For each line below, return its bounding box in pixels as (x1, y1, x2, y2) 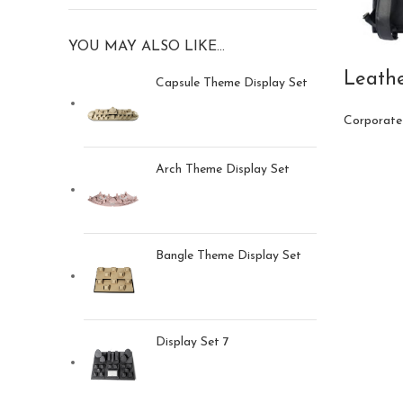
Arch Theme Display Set (156, 163, 290, 176)
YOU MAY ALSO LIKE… (68, 40, 225, 54)
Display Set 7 (156, 336, 229, 349)
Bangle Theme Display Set (156, 249, 301, 263)
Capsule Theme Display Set (156, 76, 308, 90)
